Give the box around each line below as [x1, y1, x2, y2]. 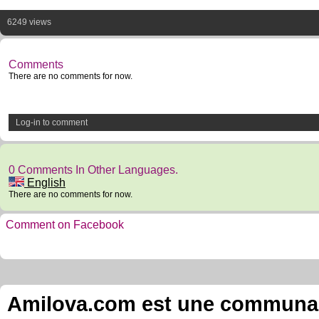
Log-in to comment [16, 117, 88, 127]
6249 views [7, 17, 51, 27]
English [24, 177, 66, 189]
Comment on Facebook [6, 219, 124, 231]
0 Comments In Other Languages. [9, 164, 178, 176]
